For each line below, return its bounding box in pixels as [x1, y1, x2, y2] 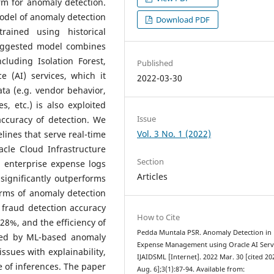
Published [137, 57, 174, 68]
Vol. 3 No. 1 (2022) [137, 127, 212, 139]
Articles [137, 170, 168, 182]
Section [137, 155, 165, 167]
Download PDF [154, 13, 210, 25]
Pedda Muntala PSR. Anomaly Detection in [137, 228, 272, 237]
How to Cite [137, 211, 180, 223]
